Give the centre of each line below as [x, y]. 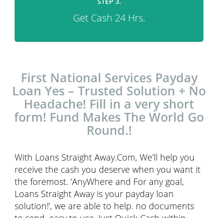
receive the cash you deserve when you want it [108, 169]
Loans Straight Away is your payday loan [94, 194]
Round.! [109, 130]
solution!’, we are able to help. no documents [104, 206]
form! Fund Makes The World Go [109, 117]
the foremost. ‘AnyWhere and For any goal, [99, 182]
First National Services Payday [109, 77]
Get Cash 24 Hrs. [109, 18]
